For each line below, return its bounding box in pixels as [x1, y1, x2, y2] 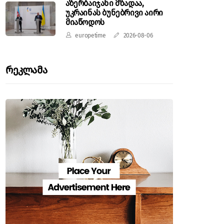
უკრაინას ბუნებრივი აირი [65, 8, 163, 17]
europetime [75, 32, 106, 39]
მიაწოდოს [65, 17, 104, 27]
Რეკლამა [5, 64, 47, 76]
